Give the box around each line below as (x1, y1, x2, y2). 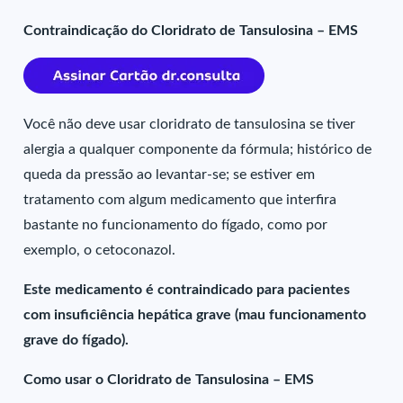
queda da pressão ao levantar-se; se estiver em (23, 167, 316, 182)
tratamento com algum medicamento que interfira (23, 193, 337, 207)
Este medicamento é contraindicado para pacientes (23, 282, 351, 297)
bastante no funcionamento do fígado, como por (23, 218, 328, 232)
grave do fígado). (23, 333, 130, 347)
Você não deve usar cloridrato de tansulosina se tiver (23, 117, 356, 131)
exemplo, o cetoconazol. (23, 243, 176, 257)
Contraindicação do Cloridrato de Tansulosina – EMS (23, 23, 359, 38)
